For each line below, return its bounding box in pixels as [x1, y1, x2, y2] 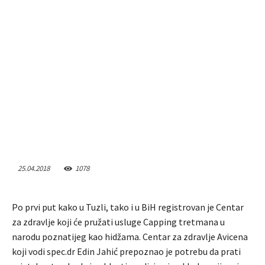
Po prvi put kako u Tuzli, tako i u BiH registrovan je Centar [12, 201, 244, 214]
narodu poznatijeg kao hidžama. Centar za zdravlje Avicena [12, 231, 248, 243]
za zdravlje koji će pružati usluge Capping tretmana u [12, 216, 225, 228]
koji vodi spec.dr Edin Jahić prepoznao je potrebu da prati [12, 245, 241, 258]
